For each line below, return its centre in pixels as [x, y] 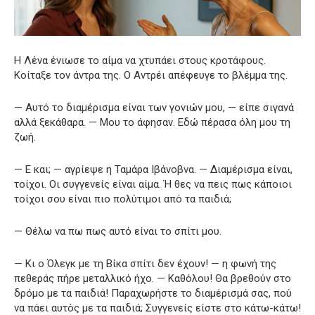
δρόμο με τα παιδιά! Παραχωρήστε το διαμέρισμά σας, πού [153, 293]
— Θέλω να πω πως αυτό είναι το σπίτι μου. [118, 231]
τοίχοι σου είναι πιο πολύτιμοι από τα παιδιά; [123, 199]
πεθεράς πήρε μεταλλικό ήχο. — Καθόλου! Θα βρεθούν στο [153, 278]
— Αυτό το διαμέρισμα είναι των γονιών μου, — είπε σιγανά [154, 107]
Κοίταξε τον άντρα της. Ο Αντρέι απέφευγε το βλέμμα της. [151, 75]
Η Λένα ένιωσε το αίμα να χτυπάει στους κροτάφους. [140, 60]
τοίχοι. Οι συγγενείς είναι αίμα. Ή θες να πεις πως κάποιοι [153, 184]
